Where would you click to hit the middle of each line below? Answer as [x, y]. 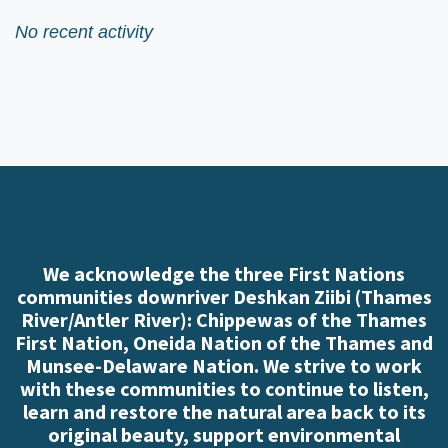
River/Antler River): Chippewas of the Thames [224, 320]
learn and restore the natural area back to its [224, 412]
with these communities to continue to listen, [224, 389]
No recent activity [84, 32]
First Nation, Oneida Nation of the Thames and [224, 343]
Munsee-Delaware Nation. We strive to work [224, 366]
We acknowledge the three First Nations [224, 274]
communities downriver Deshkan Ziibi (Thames [224, 297]
